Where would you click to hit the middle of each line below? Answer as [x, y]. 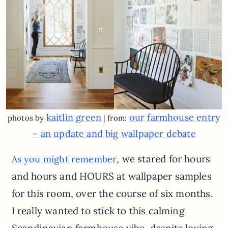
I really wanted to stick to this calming [98, 211]
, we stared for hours [164, 159]
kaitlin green [74, 118]
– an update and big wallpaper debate [114, 134]
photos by [27, 118]
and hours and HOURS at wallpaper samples [111, 176]
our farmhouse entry [175, 118]
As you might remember [64, 159]
